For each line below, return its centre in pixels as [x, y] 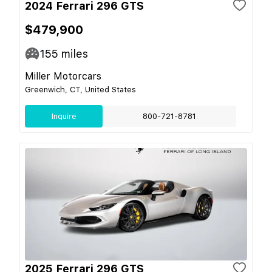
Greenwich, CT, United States [80, 89]
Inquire [64, 116]
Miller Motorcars [63, 76]
